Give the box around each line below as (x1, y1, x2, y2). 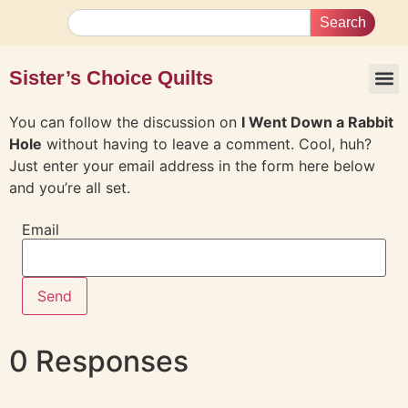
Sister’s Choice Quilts (9, 66, 213, 89)
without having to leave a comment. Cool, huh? (42, 135, 372, 153)
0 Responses (9, 343, 189, 380)
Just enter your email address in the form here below (9, 157, 375, 175)
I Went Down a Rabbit (241, 113, 393, 131)
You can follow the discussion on (9, 113, 241, 131)
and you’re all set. (9, 178, 130, 197)
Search (320, 15, 366, 30)
